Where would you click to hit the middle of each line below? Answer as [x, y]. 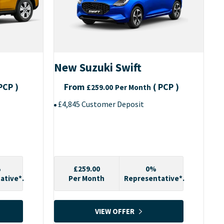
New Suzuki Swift [98, 67]
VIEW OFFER [115, 211]
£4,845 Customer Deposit [101, 104]
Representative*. [154, 178]
